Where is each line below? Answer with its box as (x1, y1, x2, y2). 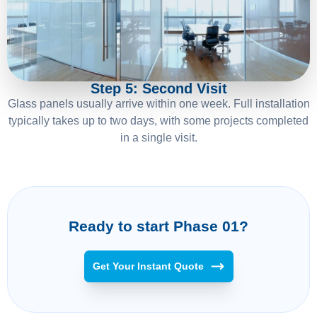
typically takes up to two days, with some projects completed (8, 114, 309, 127)
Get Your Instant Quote (92, 260, 204, 272)
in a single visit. (120, 131, 197, 144)
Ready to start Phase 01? (69, 217, 248, 234)
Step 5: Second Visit (90, 80, 227, 96)
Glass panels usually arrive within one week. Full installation (7, 97, 310, 110)
